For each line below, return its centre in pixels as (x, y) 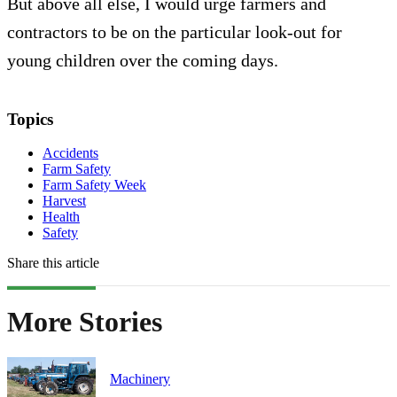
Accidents (70, 153)
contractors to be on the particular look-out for (175, 31)
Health (61, 217)
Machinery (140, 379)
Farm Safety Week (94, 185)
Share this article (53, 263)
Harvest (64, 201)
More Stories (85, 321)
